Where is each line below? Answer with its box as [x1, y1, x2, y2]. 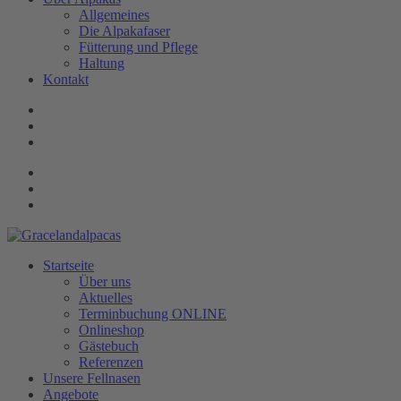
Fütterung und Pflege [79, 39, 198, 55]
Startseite [43, 258, 94, 273]
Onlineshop [79, 322, 144, 337]
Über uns [79, 274, 131, 289]
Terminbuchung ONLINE [79, 306, 226, 321]
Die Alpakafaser [79, 23, 170, 38]
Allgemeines [79, 7, 149, 22]
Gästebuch [79, 338, 139, 354]
